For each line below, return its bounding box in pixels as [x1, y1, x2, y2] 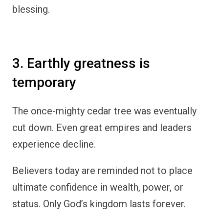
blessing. [12, 3, 50, 16]
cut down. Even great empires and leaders [12, 122, 192, 134]
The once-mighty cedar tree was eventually [12, 105, 197, 117]
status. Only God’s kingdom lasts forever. [12, 198, 186, 210]
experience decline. [12, 138, 96, 151]
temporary [12, 74, 76, 91]
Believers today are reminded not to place [12, 165, 193, 177]
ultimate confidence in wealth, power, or [12, 181, 183, 194]
